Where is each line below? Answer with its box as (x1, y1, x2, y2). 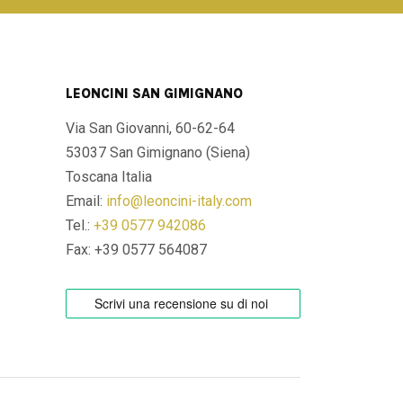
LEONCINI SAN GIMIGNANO (66, 85, 243, 102)
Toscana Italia (66, 168, 152, 185)
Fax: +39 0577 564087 (66, 241, 207, 258)
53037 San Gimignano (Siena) (66, 144, 250, 161)
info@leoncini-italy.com (106, 193, 252, 210)
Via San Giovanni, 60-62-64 (66, 120, 235, 137)
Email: (66, 193, 106, 210)
